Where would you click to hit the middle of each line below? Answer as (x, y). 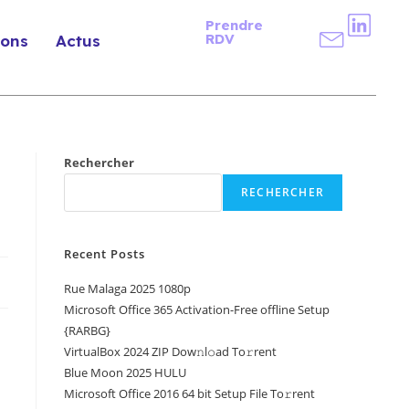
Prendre (234, 25)
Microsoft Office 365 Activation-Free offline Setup (197, 310)
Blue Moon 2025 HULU (125, 373)
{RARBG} (87, 331)
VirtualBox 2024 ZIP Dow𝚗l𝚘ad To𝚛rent (170, 352)
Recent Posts (105, 254)
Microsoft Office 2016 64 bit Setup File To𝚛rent (189, 394)
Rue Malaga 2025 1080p (127, 289)
